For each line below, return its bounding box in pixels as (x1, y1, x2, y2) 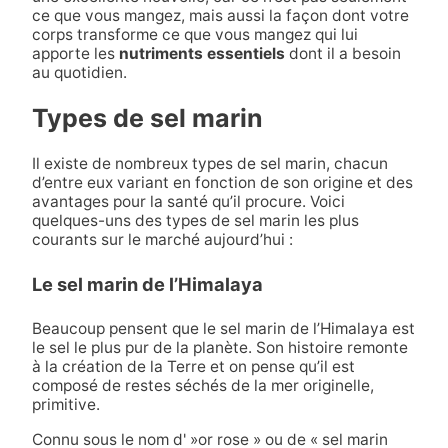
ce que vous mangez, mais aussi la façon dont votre (31, 6, 409, 26)
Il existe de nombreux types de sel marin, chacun (31, 153, 388, 173)
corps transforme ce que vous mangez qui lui (31, 25, 358, 45)
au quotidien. (31, 63, 127, 83)
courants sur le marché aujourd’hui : (31, 229, 293, 249)
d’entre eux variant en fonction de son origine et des (31, 172, 413, 192)
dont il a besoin (284, 44, 401, 64)
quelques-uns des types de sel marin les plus (31, 210, 359, 230)
